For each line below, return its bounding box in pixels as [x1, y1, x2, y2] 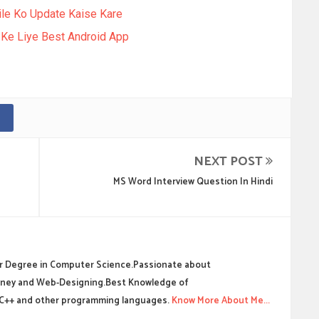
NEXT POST [193, 151, 266, 172]
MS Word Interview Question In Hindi [113, 174, 273, 189]
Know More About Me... [169, 293, 270, 308]
